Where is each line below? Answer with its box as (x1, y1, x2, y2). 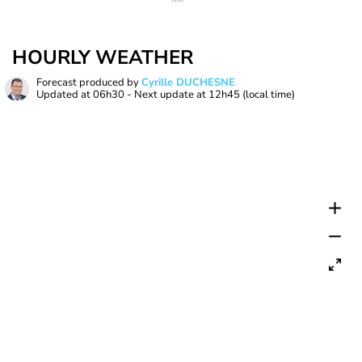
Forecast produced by (36, 75, 141, 90)
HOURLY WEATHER (12, 44, 193, 70)
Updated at (36, 87, 93, 102)
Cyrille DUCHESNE (141, 75, 235, 90)
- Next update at (124, 87, 208, 102)
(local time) (242, 87, 295, 102)
